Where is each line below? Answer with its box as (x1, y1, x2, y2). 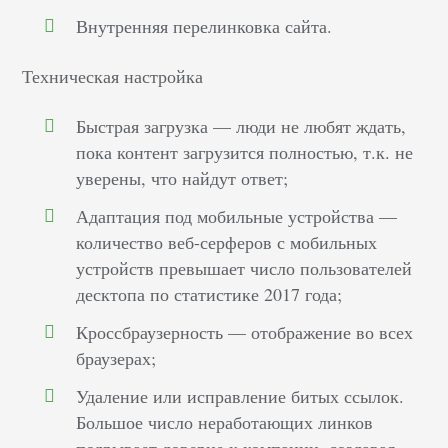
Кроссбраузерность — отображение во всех (76, 320, 414, 345)
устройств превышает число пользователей (76, 256, 413, 281)
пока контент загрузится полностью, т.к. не (76, 140, 414, 165)
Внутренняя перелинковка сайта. (76, 14, 333, 39)
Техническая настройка (22, 64, 204, 89)
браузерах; (76, 346, 157, 371)
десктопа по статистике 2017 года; (76, 282, 343, 307)
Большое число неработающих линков (76, 410, 374, 435)
